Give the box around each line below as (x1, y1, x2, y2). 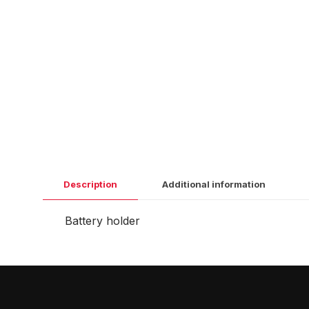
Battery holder (64, 214, 140, 228)
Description (63, 179, 117, 190)
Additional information (162, 179, 266, 190)
